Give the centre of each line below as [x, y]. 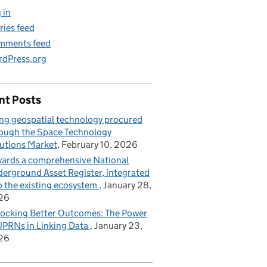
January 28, [127, 185]
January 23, [118, 225]
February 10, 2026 [100, 144]
